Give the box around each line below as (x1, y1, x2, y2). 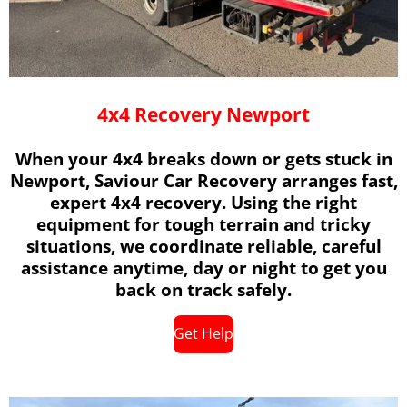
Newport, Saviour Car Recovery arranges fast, (9, 167, 398, 193)
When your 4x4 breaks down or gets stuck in (15, 145, 392, 171)
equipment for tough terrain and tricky (36, 211, 371, 236)
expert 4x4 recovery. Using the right (50, 189, 357, 214)
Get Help (174, 323, 233, 344)
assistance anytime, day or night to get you (20, 254, 387, 280)
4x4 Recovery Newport (97, 100, 310, 127)
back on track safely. (115, 276, 292, 302)
